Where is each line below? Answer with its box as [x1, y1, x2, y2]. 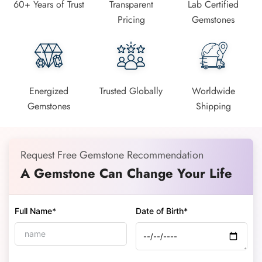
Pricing [117, 12, 145, 26]
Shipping [195, 99, 231, 113]
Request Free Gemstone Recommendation [20, 147, 204, 163]
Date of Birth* [135, 205, 188, 216]
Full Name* [15, 205, 56, 216]
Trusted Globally [99, 84, 163, 98]
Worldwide [191, 84, 235, 98]
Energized [29, 84, 68, 98]
